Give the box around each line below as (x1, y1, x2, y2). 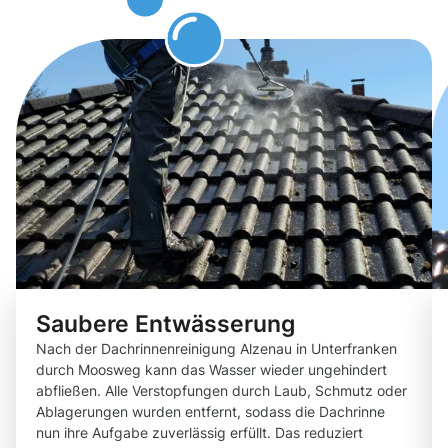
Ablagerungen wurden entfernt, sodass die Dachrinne (36, 403, 385, 421)
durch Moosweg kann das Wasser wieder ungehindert (36, 361, 387, 379)
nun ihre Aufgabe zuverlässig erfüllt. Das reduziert (36, 424, 363, 442)
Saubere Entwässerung (36, 310, 295, 338)
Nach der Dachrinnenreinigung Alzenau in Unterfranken (36, 340, 397, 358)
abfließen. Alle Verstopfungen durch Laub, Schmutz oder (36, 382, 407, 400)
